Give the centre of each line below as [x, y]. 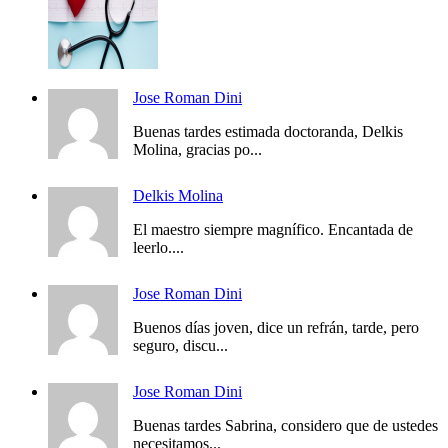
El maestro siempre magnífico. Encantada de [273, 230]
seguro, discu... [180, 346]
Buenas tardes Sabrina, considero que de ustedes [285, 426]
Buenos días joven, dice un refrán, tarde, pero [276, 328]
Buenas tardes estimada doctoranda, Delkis [268, 132]
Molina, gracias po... [197, 150]
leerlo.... [158, 248]
